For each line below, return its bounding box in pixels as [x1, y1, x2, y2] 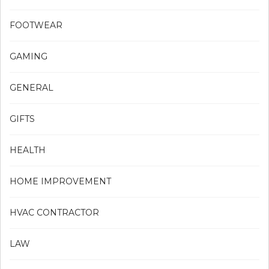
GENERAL [10, 82, 53, 93]
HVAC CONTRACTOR [10, 207, 99, 218]
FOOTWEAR [10, 19, 62, 31]
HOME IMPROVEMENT [10, 175, 111, 187]
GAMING [10, 50, 47, 62]
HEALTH [10, 144, 46, 156]
